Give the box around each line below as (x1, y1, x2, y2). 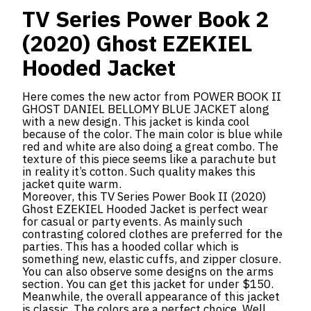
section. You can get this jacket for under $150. (22, 276, 274, 292)
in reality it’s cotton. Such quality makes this (22, 164, 255, 179)
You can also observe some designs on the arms (22, 264, 274, 279)
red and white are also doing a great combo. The (22, 139, 278, 154)
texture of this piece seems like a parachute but (22, 151, 276, 167)
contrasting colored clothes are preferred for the (22, 226, 283, 242)
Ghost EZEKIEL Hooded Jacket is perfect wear (22, 201, 268, 217)
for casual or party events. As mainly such (22, 214, 243, 229)
